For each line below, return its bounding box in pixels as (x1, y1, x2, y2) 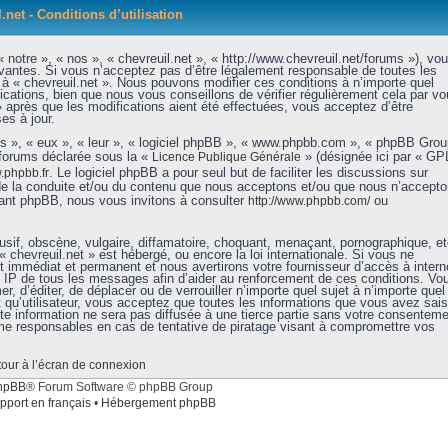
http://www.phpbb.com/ (247, 194, 370, 208)
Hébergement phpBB (100, 396, 216, 410)
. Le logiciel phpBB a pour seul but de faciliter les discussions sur (48, 165, 428, 180)
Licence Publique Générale (151, 150, 301, 164)
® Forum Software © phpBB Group (25, 380, 213, 394)
